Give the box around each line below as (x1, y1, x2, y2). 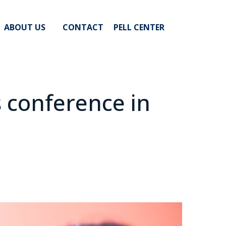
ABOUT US (4, 22, 45, 33)
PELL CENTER (114, 22, 164, 33)
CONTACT (63, 22, 103, 33)
